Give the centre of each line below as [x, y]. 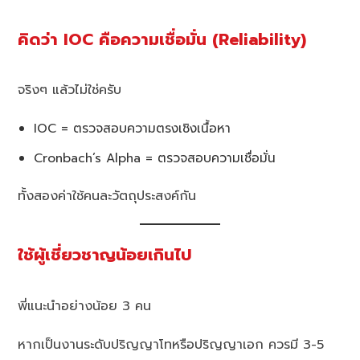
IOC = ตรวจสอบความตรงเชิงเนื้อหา [133, 129]
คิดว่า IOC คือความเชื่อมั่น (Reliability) [162, 39]
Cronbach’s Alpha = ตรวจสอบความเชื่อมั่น [155, 158]
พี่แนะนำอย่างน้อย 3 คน [85, 307]
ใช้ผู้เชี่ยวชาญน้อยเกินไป [105, 256]
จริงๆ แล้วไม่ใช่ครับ [70, 90]
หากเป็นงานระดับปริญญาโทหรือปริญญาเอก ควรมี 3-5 [171, 345]
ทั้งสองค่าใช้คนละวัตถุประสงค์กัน [107, 196]
